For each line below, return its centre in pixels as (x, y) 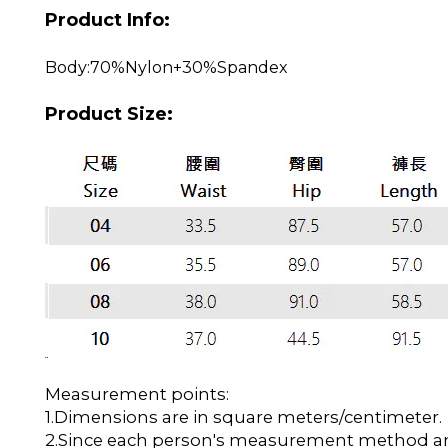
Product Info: (107, 20)
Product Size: (109, 114)
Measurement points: (137, 394)
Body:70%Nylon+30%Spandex (166, 67)
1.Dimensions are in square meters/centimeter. (243, 417)
